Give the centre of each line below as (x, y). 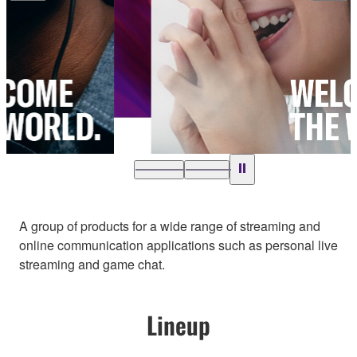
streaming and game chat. (92, 265)
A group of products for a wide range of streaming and (170, 226)
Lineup (178, 325)
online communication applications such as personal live (178, 245)
